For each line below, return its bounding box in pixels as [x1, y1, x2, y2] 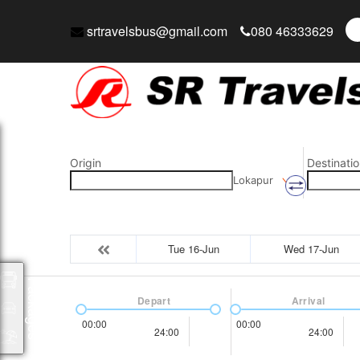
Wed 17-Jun [283, 241, 339, 256]
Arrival [291, 293, 325, 308]
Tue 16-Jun [167, 241, 219, 256]
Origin [70, 156, 101, 170]
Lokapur [233, 174, 273, 186]
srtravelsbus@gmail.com [84, 22, 227, 40]
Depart [137, 293, 171, 308]
